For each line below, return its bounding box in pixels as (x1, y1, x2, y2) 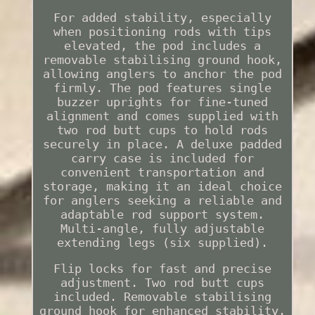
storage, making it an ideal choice (42, 179, 282, 194)
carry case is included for (70, 151, 254, 166)
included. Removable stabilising (53, 290, 271, 304)
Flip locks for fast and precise (53, 262, 271, 276)
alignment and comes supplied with (46, 109, 278, 124)
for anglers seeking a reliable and (42, 193, 282, 208)
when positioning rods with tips (53, 25, 271, 39)
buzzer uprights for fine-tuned (56, 95, 268, 110)
